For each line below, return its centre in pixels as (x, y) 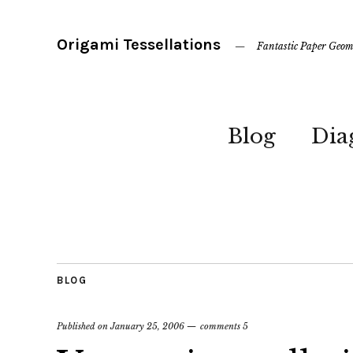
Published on (84, 326)
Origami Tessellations (139, 45)
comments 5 (224, 326)
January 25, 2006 (147, 326)
